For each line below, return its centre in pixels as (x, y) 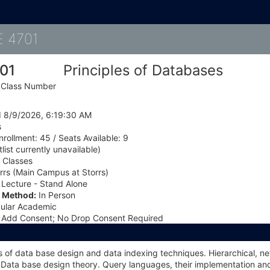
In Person (56, 195)
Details (60, 38)
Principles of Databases (143, 70)
